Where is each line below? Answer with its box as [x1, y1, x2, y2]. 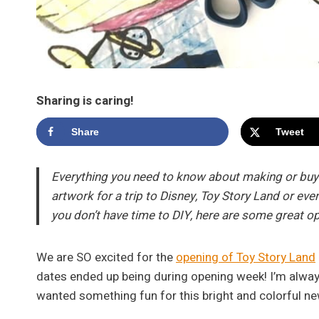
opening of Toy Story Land [176, 249, 315, 267]
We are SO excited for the [36, 249, 176, 267]
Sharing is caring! [36, 91, 134, 110]
